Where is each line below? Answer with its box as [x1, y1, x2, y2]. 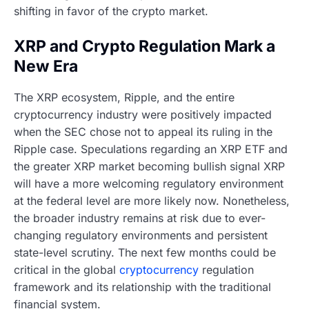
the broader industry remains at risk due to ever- [14, 211, 266, 226]
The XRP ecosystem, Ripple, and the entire [14, 90, 235, 105]
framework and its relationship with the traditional [14, 280, 271, 295]
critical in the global [14, 263, 119, 277]
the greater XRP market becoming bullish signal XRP [14, 159, 285, 174]
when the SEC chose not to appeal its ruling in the [14, 125, 272, 139]
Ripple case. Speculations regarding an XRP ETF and [14, 142, 288, 157]
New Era [14, 56, 78, 76]
